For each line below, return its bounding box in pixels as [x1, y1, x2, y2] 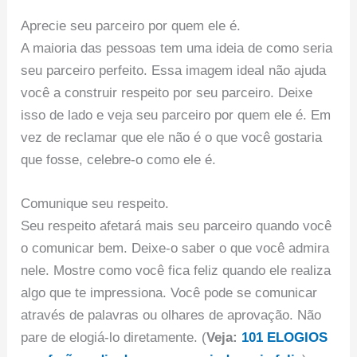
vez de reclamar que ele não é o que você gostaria [21, 129, 323, 145]
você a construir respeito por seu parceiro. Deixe [21, 84, 313, 100]
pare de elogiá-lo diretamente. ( [21, 330, 207, 346]
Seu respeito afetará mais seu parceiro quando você [21, 218, 332, 234]
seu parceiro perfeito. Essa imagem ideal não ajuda [21, 62, 327, 78]
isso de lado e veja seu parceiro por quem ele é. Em [21, 107, 331, 123]
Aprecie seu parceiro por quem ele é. [21, 18, 241, 33]
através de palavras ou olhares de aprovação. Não [21, 308, 322, 324]
